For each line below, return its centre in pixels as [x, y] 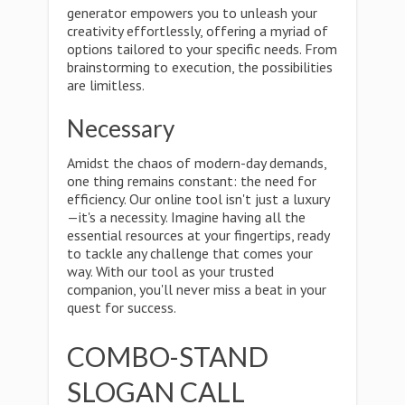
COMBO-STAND [168, 356]
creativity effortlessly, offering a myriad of [198, 31]
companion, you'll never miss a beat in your [197, 289]
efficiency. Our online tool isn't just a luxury [198, 199]
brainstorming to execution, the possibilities [200, 67]
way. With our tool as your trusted [170, 271]
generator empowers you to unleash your [192, 13]
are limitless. [106, 85]
